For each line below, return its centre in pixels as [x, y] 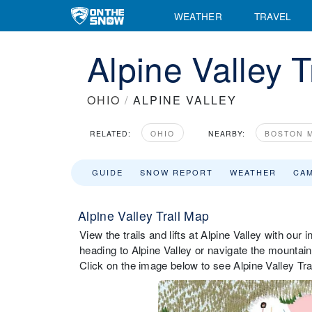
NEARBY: [227, 133]
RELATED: [110, 133]
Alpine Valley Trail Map [144, 216]
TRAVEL [273, 16]
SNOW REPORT [177, 172]
